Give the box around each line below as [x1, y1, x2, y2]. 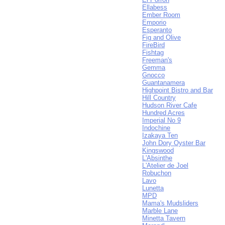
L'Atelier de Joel [142, 162, 188, 169]
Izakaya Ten [142, 132, 178, 139]
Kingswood [142, 147, 174, 154]
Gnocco [142, 71, 165, 79]
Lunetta [142, 184, 164, 192]
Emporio [142, 19, 166, 26]
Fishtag [142, 49, 164, 56]
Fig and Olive [142, 34, 181, 41]
